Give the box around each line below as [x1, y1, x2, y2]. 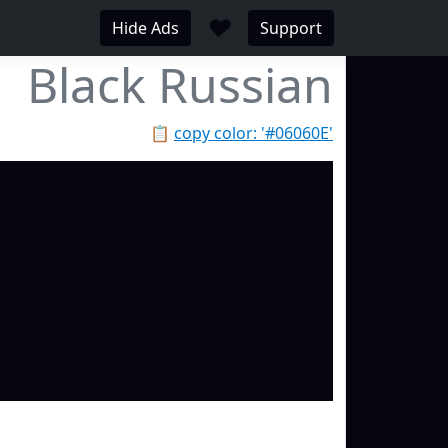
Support [260, 17, 322, 39]
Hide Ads [112, 17, 179, 39]
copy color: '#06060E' [174, 122, 333, 144]
